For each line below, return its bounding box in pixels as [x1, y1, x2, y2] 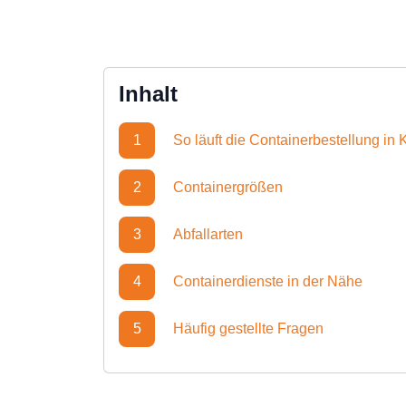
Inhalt [119, 82, 178, 106]
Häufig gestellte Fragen [173, 321, 324, 336]
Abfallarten [173, 227, 243, 242]
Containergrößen [173, 179, 283, 195]
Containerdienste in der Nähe [173, 274, 362, 289]
